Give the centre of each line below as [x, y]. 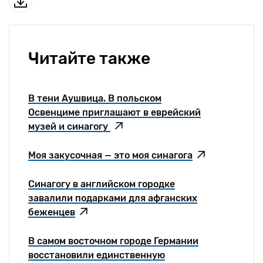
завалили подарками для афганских [113, 198]
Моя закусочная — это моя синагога [110, 156]
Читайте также [89, 59]
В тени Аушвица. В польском [95, 99]
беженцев [52, 213]
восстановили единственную [97, 255]
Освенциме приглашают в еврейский [114, 113]
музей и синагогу [69, 127]
